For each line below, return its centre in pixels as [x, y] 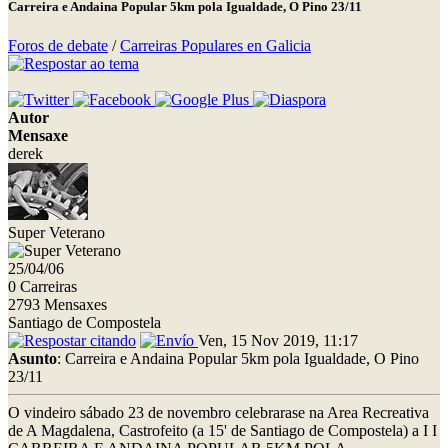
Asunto [32, 358]
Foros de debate [58, 45]
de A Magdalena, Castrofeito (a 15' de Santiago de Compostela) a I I [222, 430]
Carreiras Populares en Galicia [215, 45]
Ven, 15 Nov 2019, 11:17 [278, 340]
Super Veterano [56, 232]
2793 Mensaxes [57, 304]
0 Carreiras [42, 286]
